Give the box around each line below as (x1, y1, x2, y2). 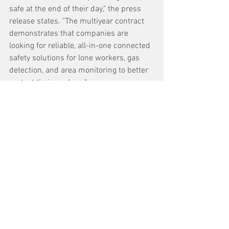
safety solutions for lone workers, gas (9, 53, 142, 63)
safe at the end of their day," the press (9, 4, 143, 14)
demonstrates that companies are (9, 28, 130, 39)
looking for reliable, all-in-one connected (9, 40, 152, 51)
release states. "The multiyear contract (9, 16, 146, 27)
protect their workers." (9, 77, 87, 88)
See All (143, 159, 164, 169)
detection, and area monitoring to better (9, 65, 150, 76)
